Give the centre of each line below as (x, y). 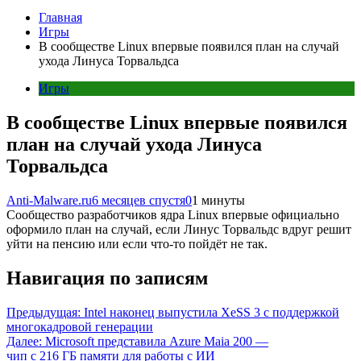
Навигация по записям (107, 278)
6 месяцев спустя (139, 200)
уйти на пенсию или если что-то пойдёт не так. (137, 244)
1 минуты (218, 200)
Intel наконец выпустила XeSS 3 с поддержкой (212, 312)
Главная (60, 18)
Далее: (24, 341)
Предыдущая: (44, 312)
